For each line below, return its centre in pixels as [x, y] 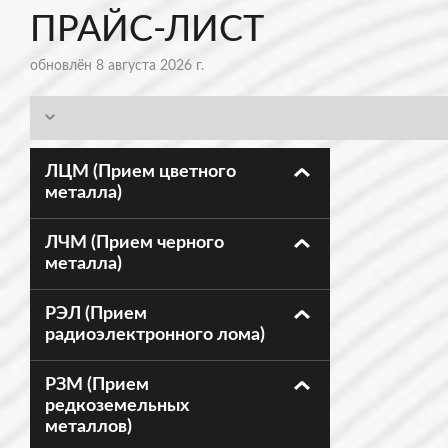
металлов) [88, 427]
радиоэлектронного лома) [155, 335]
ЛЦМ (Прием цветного [140, 172]
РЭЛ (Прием [96, 314]
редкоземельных [117, 406]
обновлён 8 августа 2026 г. [117, 66]
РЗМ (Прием [97, 385]
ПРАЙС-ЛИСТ [147, 30]
